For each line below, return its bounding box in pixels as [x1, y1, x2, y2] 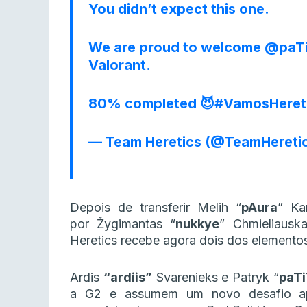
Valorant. [88, 57, 151, 74]
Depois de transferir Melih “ [70, 200, 241, 215]
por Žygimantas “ [70, 217, 176, 232]
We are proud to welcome [88, 39, 265, 56]
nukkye [175, 217, 220, 232]
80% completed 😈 [88, 95, 214, 112]
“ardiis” [103, 270, 152, 285]
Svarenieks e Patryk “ [151, 270, 280, 285]
